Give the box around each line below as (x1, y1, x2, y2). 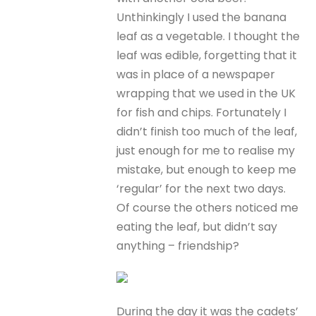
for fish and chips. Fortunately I (116, 104, 287, 121)
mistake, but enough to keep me (116, 162, 297, 178)
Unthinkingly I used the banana (116, 9, 287, 26)
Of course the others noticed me (116, 200, 299, 217)
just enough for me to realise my (116, 142, 296, 159)
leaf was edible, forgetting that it (116, 47, 298, 64)
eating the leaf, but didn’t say (116, 219, 278, 236)
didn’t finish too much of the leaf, (116, 123, 298, 140)
